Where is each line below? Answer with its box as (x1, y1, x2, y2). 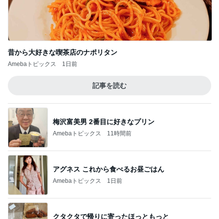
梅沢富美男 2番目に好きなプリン (53, 117, 154, 126)
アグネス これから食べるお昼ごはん (53, 165, 164, 173)
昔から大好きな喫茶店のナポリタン (8, 48, 117, 57)
